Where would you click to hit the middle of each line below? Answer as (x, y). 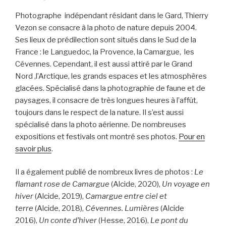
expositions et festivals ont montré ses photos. (97, 136)
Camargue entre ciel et (126, 196)
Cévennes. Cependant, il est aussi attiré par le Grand (104, 64)
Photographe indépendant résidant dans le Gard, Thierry (112, 15)
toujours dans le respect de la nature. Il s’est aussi (99, 112)
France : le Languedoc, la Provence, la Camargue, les (105, 52)
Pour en (192, 136)
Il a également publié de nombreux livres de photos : (105, 172)
